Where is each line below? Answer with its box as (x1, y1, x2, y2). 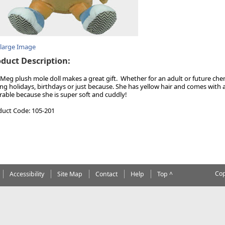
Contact (95, 169, 118, 178)
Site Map (57, 169, 82, 178)
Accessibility (9, 169, 44, 178)
